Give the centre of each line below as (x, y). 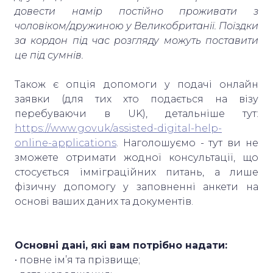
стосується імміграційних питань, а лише (136, 172)
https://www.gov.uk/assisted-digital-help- (118, 128)
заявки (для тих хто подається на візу (136, 99)
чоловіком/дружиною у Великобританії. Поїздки (136, 26)
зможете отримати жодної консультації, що (136, 157)
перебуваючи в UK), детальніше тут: (136, 113)
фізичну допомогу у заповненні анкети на (136, 186)
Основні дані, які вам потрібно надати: (121, 245)
